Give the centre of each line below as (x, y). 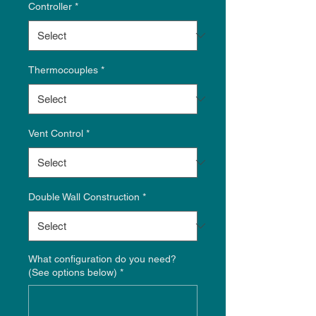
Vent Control (56, 133)
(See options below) (73, 272)
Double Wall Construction (84, 196)
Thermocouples (63, 69)
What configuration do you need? (102, 259)
